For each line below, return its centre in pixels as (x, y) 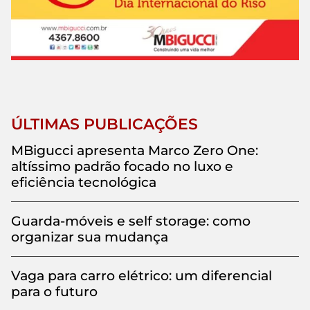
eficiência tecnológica (84, 182)
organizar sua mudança (90, 237)
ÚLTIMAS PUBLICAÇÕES (104, 124)
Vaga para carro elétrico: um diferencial (142, 276)
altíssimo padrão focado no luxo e (122, 166)
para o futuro (54, 292)
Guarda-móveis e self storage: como (131, 221)
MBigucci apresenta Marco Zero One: (135, 151)
